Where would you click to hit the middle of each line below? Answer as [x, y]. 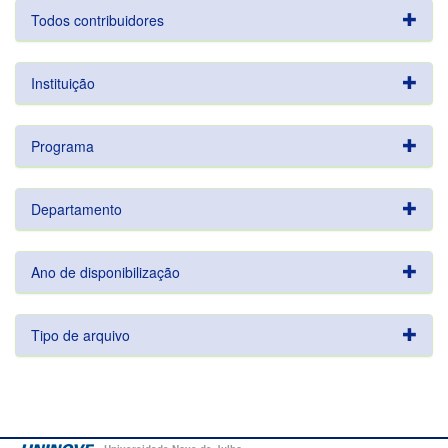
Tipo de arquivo [80, 335]
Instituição [63, 83]
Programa [62, 146]
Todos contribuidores [97, 20]
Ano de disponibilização [105, 272]
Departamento [76, 209]
